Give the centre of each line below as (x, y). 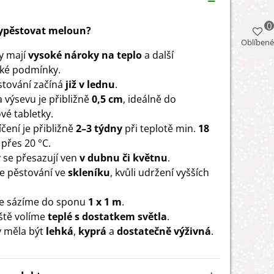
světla (152, 216)
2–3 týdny (99, 128)
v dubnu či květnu (122, 157)
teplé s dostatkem (91, 216)
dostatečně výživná (164, 231)
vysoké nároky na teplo (85, 55)
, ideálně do (150, 99)
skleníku (89, 172)
